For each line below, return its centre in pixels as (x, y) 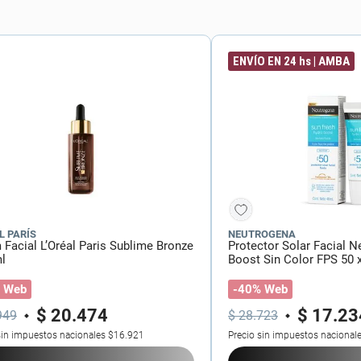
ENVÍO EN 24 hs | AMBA (291, 61)
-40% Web (260, 289)
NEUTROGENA (262, 234)
